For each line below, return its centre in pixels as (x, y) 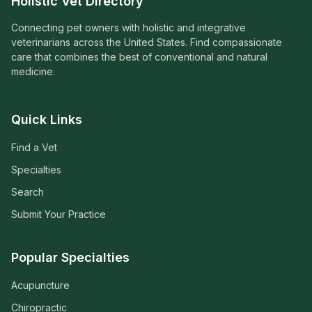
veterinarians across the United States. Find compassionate (147, 42)
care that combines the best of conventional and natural (139, 57)
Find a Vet (34, 147)
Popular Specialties (70, 257)
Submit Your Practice (58, 214)
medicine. (33, 71)
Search (28, 192)
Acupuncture (40, 285)
